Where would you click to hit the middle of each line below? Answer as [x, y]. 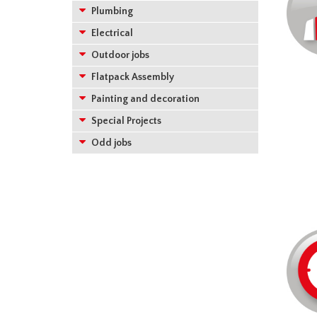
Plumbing [111, 11]
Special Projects [125, 121]
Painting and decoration [144, 99]
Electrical [111, 33]
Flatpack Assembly [132, 77]
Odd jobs [110, 143]
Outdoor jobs [119, 55]
